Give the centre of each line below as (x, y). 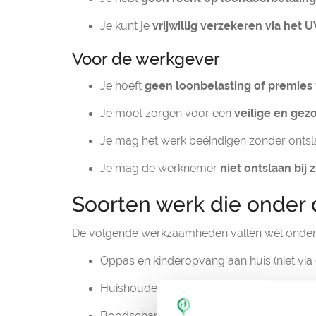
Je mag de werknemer (160, 168)
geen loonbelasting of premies (229, 86)
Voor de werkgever (146, 59)
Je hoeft (122, 86)
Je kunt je (126, 26)
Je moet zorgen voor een (167, 113)
